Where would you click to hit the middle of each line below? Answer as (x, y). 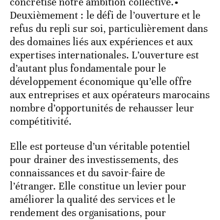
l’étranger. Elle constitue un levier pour (98, 186)
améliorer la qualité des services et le (93, 200)
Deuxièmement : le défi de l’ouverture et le (105, 15)
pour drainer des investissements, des (94, 160)
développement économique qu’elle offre (101, 82)
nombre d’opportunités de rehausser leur (102, 108)
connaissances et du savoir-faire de (88, 173)
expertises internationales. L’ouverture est (105, 55)
